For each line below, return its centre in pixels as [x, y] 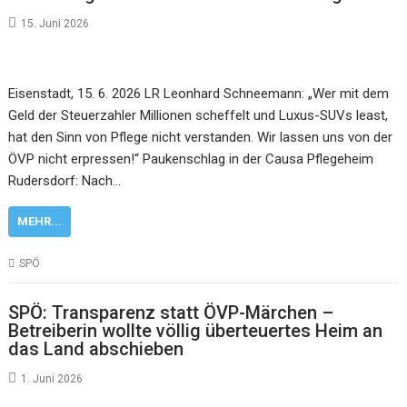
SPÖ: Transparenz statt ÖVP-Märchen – [171, 313]
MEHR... [40, 221]
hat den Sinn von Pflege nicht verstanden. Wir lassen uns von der [201, 137]
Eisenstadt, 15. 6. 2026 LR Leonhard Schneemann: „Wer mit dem [199, 93]
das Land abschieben [96, 349]
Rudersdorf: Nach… [65, 180]
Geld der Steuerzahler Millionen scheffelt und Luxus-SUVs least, [199, 115]
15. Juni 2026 [55, 23]
